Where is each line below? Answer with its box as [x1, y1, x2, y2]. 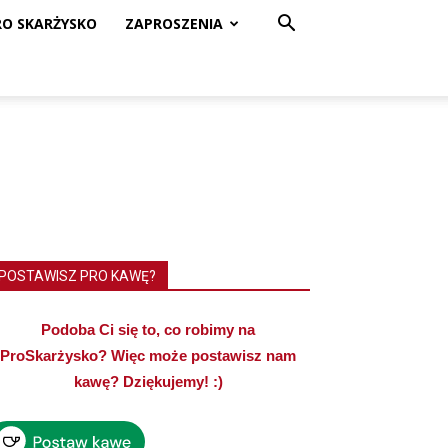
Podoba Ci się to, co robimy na [41, 321, 255, 338]
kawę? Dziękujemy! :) [73, 373, 223, 390]
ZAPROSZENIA [125, 14, 223, 33]
